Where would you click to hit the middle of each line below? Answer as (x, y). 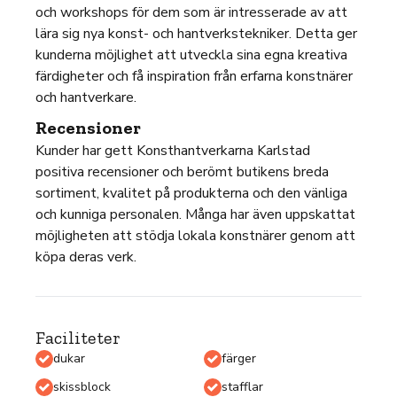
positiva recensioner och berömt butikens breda (182, 172)
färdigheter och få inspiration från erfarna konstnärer (194, 76)
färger (239, 358)
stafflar (242, 387)
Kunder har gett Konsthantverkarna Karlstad (173, 151)
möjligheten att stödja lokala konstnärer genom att (195, 236)
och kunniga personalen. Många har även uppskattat (195, 214)
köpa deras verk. (86, 257)
